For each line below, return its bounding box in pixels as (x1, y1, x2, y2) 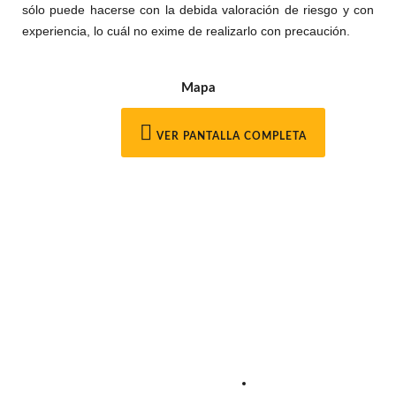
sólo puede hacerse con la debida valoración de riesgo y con (22, 3, 374, 17)
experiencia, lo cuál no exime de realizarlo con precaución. (22, 24, 350, 38)
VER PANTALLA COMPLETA (153, 131, 307, 141)
